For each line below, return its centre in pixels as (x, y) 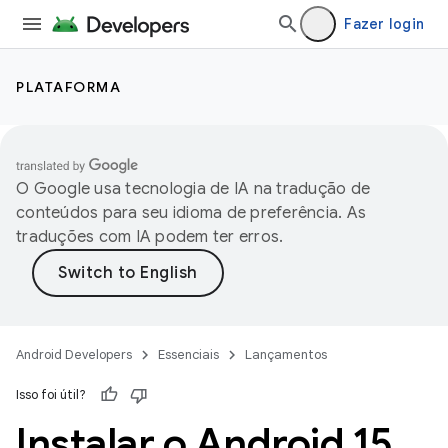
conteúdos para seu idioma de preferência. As (191, 213)
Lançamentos (286, 354)
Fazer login (384, 24)
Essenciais (188, 354)
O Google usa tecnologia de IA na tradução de (193, 189)
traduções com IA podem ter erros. (150, 237)
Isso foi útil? (51, 394)
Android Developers (74, 354)
